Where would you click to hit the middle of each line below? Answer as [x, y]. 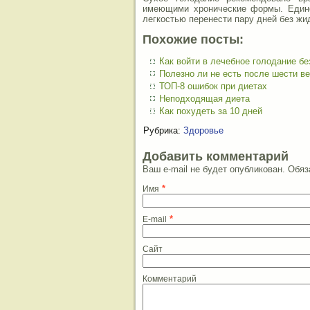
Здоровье [203, 130]
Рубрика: [162, 130]
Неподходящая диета [204, 99]
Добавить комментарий [216, 156]
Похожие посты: [193, 39]
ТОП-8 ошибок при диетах [213, 86]
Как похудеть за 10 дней [211, 111]
